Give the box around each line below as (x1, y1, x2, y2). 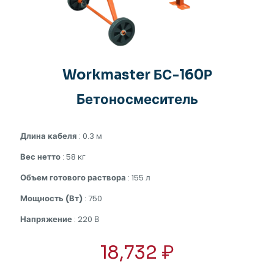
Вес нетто (20, 150, 61, 163)
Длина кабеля (20, 130, 77, 142)
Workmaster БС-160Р (62, 66, 212, 83)
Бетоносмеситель (76, 91, 198, 108)
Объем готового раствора (20, 171, 126, 183)
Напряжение (20, 213, 72, 225)
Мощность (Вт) (20, 192, 83, 204)
